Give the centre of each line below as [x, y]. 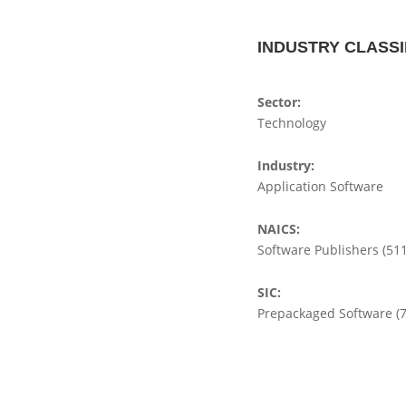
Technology [292, 123]
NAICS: [279, 229]
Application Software [320, 186]
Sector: [279, 102]
